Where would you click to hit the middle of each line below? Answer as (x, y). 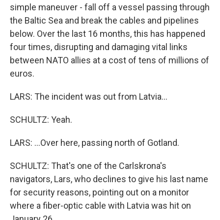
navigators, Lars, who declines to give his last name (109, 179)
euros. (22, 73)
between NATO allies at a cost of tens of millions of (110, 60)
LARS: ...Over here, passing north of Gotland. (95, 143)
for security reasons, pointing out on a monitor (99, 192)
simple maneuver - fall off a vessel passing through (110, 7)
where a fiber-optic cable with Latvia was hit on (100, 206)
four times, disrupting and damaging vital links (99, 47)
